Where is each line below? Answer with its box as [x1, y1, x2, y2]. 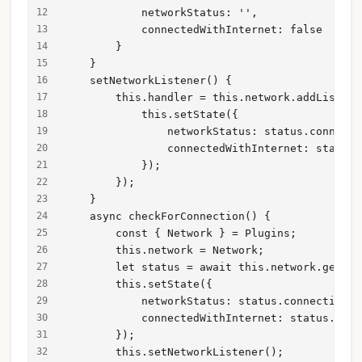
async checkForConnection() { [64, 210, 271, 223]
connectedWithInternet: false [64, 23, 322, 36]
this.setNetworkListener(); [64, 346, 284, 359]
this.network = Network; [64, 244, 264, 257]
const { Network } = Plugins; [64, 227, 297, 240]
